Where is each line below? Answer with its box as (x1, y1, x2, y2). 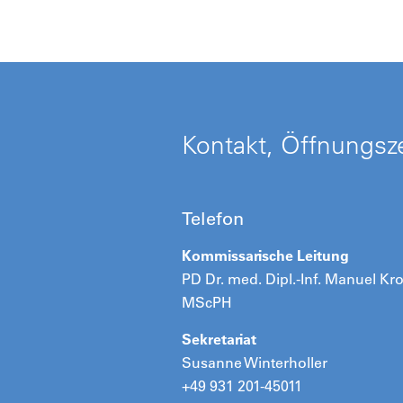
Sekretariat (182, 330, 256, 348)
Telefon (182, 208, 244, 229)
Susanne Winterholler (182, 354, 327, 372)
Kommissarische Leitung (182, 246, 349, 264)
